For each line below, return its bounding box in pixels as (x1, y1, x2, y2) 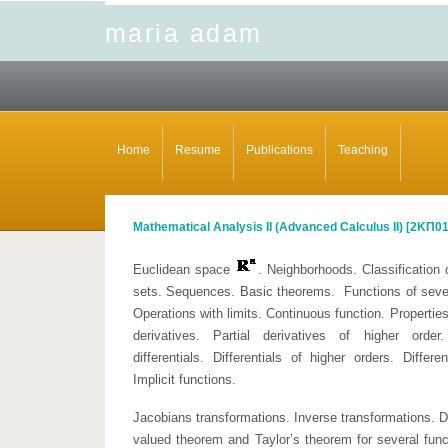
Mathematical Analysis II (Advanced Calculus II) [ (133, 220, 410, 234)
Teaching (338, 143, 388, 157)
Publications (246, 143, 313, 157)
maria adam (105, 19, 263, 47)
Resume (175, 143, 221, 157)
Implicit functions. (133, 372, 236, 387)
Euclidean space (133, 262, 235, 277)
